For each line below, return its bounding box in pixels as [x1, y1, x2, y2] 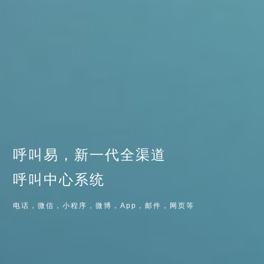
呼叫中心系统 [13, 171, 105, 188]
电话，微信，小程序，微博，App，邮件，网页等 [13, 202, 195, 210]
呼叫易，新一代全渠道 [13, 147, 167, 163]
